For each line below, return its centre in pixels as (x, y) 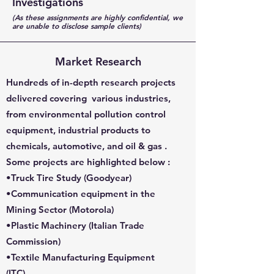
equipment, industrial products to (78, 130)
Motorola (91, 209)
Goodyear (108, 178)
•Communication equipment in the (81, 194)
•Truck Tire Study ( (46, 178)
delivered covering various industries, (88, 98)
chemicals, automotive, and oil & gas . (87, 146)
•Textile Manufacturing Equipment (80, 257)
